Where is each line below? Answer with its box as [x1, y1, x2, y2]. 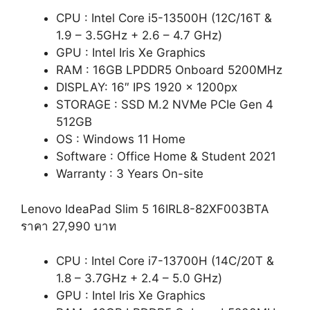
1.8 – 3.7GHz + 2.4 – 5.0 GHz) [56, 271, 222, 286]
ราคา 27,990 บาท [21, 219, 116, 233]
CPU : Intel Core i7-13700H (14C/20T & [56, 254, 274, 268]
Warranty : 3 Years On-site [56, 167, 203, 181]
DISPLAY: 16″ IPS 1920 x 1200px [56, 80, 237, 95]
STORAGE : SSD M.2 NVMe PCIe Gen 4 [56, 98, 273, 112]
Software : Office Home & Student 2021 [56, 149, 276, 164]
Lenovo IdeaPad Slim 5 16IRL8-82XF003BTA [21, 201, 269, 216]
